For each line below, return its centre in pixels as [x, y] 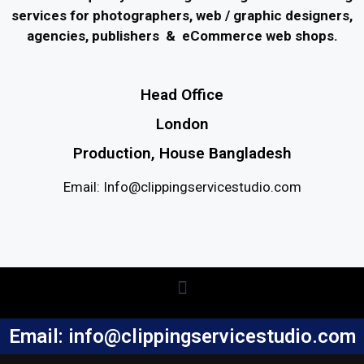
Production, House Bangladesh [182, 153]
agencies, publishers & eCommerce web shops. [182, 36]
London [182, 123]
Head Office [182, 94]
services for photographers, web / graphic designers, [182, 16]
